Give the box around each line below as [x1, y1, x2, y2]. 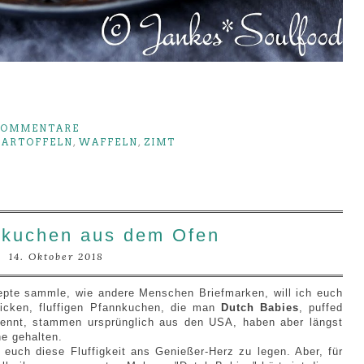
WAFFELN [79, 136, 138, 148]
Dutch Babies [220, 301, 299, 314]
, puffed [298, 301, 344, 314]
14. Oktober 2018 [8, 249, 104, 262]
